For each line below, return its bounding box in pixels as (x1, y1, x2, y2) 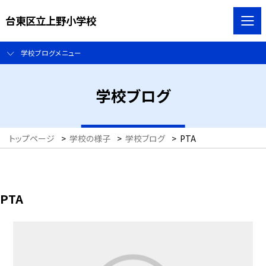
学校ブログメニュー (20, 47, 81, 58)
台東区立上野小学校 (5, 12, 96, 28)
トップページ (9, 132, 55, 145)
